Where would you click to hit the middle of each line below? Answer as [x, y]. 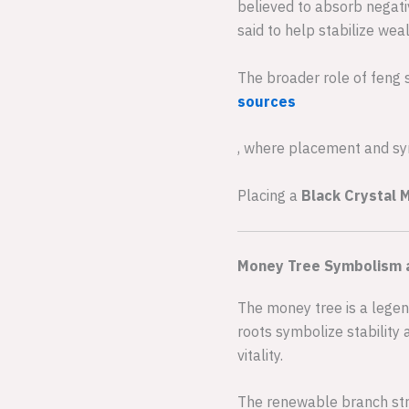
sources [267, 101]
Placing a [269, 195]
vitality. [260, 355]
